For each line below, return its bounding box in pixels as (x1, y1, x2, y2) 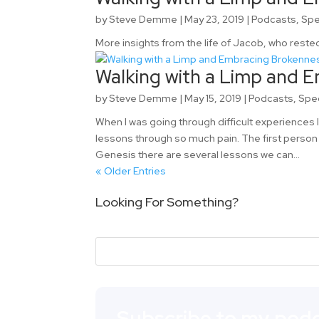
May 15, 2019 (184, 92, 242, 105)
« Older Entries (95, 164, 167, 178)
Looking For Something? (95, 194, 239, 211)
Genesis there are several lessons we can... (95, 148, 300, 162)
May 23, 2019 (184, 13, 245, 26)
